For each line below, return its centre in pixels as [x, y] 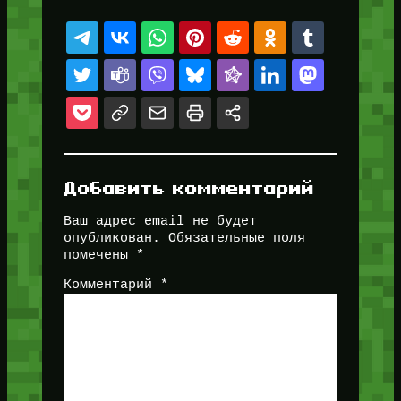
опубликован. [111, 238]
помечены [99, 255]
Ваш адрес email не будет [160, 221]
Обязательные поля [236, 238]
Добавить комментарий [188, 187]
